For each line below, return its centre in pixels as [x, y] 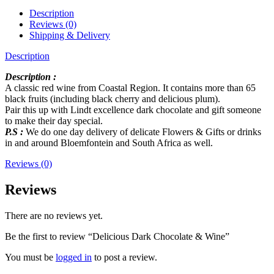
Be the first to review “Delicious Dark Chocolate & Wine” [117, 236]
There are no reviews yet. [54, 215]
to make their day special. [54, 120]
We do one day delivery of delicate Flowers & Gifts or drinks [142, 131]
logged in [74, 257]
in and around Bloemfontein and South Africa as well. [109, 143]
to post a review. [124, 257]
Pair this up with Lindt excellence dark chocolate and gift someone [133, 109]
